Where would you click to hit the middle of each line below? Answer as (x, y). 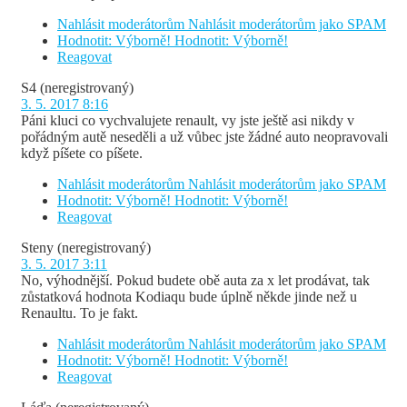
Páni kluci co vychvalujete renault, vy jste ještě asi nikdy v (188, 121)
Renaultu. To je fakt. (79, 313)
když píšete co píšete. (82, 154)
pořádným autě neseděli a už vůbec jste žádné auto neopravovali (204, 137)
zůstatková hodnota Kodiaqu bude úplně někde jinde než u (189, 297)
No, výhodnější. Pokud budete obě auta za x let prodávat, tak (195, 281)
